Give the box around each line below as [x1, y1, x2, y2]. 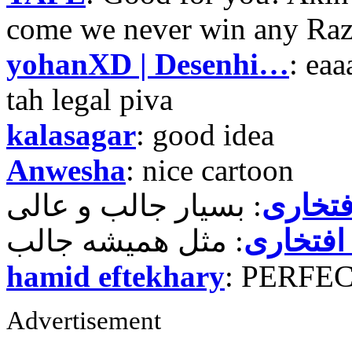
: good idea [136, 118, 274, 152]
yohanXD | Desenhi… [6, 47, 289, 82]
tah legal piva [6, 82, 173, 117]
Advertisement [6, 306, 161, 335]
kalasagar [6, 118, 136, 152]
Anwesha [6, 153, 126, 188]
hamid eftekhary [6, 259, 225, 294]
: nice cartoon [126, 153, 294, 188]
